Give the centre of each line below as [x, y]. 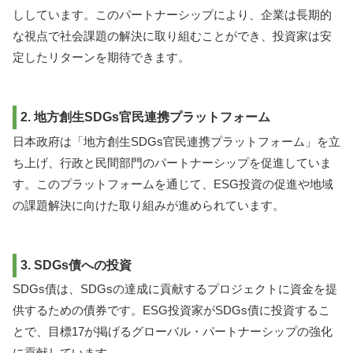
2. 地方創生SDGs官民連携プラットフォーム [145, 117]
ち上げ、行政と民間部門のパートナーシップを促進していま [172, 162]
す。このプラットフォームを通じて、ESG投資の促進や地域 [173, 184]
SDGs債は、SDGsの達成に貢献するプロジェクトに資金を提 [175, 289]
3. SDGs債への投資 [76, 265]
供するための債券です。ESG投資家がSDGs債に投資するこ [171, 310]
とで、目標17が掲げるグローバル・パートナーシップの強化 [173, 332]
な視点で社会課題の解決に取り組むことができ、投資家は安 [172, 36]
